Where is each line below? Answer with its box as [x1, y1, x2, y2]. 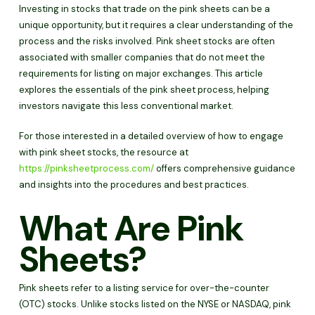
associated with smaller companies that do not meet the [18, 51, 265, 63]
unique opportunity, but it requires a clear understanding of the [18, 19, 293, 31]
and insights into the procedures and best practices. [18, 178, 249, 191]
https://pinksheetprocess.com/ [18, 162, 154, 174]
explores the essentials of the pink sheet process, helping [18, 84, 269, 96]
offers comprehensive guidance [153, 162, 295, 174]
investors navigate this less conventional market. [18, 100, 233, 112]
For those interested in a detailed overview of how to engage [18, 129, 283, 142]
